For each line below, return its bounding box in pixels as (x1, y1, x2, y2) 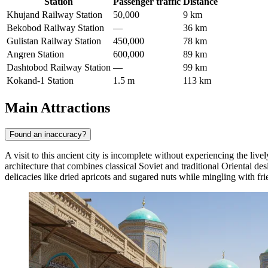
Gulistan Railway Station (7, 36, 101, 47)
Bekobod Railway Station (7, 23, 104, 33)
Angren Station (7, 49, 64, 60)
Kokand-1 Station (7, 75, 74, 86)
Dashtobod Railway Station (7, 62, 111, 73)
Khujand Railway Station (7, 10, 102, 20)
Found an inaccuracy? (10, 129, 86, 139)
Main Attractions (5, 99, 110, 115)
